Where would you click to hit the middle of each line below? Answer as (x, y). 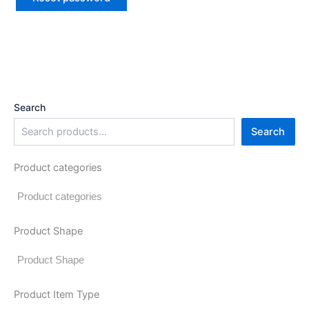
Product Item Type (57, 294)
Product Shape (48, 231)
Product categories (58, 167)
